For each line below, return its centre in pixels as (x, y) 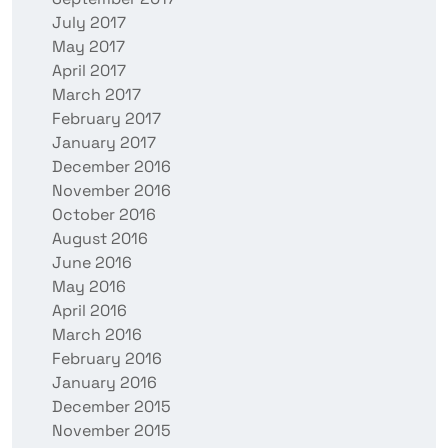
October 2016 (104, 214)
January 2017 (104, 142)
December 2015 (111, 406)
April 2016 (89, 310)
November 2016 (111, 190)
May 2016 (89, 286)
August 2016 (100, 238)
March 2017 (96, 94)
